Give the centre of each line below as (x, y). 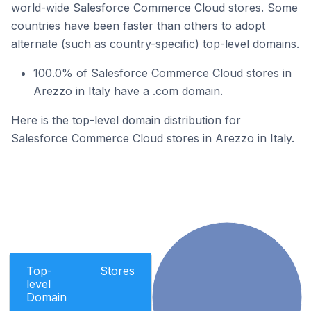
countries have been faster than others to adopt (138, 26)
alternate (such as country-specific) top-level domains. (155, 44)
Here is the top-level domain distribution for (126, 120)
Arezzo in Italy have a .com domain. (128, 91)
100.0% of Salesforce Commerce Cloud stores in (162, 73)
